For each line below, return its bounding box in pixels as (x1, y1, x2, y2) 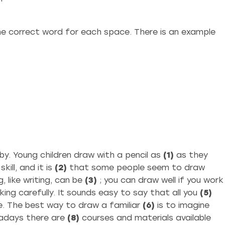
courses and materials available (79, 213, 211, 222)
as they (174, 150, 208, 160)
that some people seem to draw (67, 163, 205, 172)
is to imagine (155, 200, 209, 210)
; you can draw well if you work (97, 175, 223, 185)
